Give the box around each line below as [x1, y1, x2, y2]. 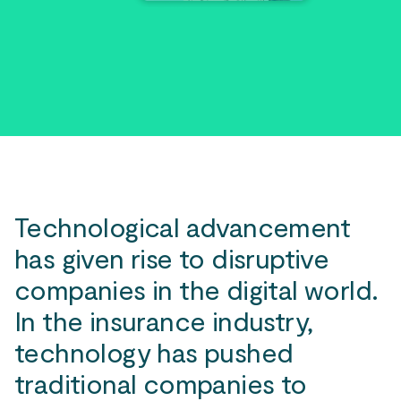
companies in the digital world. [14, 273, 379, 305]
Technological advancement [14, 210, 350, 243]
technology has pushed [14, 336, 294, 368]
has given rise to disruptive [14, 242, 329, 274]
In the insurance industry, [14, 304, 313, 337]
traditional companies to [14, 367, 307, 399]
